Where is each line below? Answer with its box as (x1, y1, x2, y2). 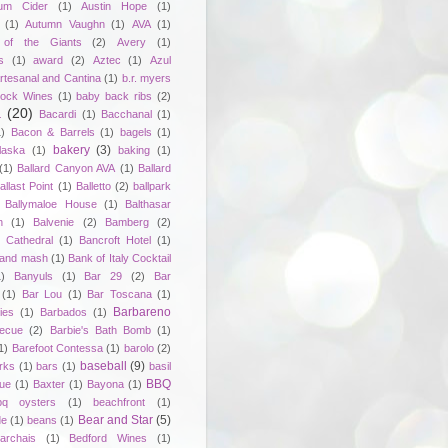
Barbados (40, 305, 87, 318)
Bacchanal (100, 107, 152, 120)
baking (118, 143, 151, 156)
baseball (79, 358, 127, 373)
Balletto (75, 179, 111, 192)
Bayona (87, 377, 124, 390)
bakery (52, 142, 90, 157)
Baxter (33, 377, 65, 390)
